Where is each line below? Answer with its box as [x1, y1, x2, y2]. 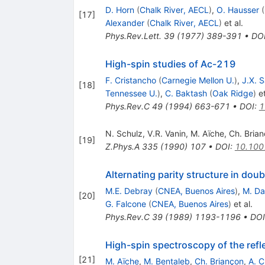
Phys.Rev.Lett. [105, 31, 161, 41]
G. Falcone [105, 199, 146, 209]
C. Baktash [164, 88, 207, 99]
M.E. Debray [105, 186, 153, 196]
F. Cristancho [105, 75, 156, 86]
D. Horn [105, 5, 134, 15]
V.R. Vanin [147, 128, 186, 139]
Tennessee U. [105, 88, 157, 99]
